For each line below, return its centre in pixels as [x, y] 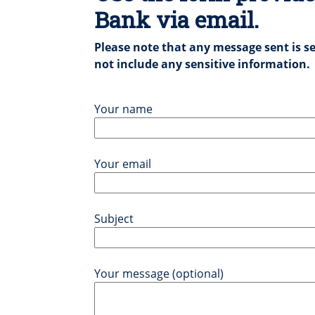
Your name [124, 109]
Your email [123, 163]
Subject [114, 218]
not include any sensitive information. [202, 64]
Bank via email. [177, 19]
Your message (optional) [159, 273]
